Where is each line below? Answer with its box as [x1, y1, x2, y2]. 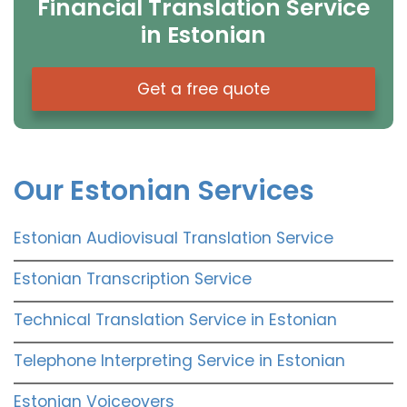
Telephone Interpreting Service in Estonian [14, 349, 345, 372]
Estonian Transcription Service [14, 267, 252, 290]
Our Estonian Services [14, 171, 314, 210]
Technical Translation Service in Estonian [14, 308, 337, 331]
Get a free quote [137, 77, 270, 100]
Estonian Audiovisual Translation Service [14, 226, 333, 249]
